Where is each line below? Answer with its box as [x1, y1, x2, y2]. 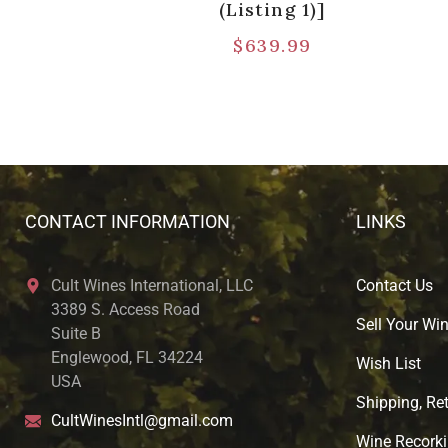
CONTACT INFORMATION [25, 210, 230, 232]
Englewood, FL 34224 [51, 347, 203, 367]
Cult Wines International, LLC [51, 275, 253, 295]
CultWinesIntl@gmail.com [51, 410, 233, 430]
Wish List [356, 353, 421, 373]
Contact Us [356, 275, 433, 295]
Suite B [51, 323, 101, 343]
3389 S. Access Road [51, 299, 200, 319]
